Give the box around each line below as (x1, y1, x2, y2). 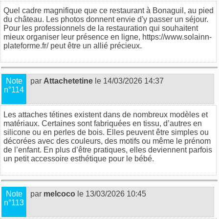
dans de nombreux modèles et (101, 110, 208, 119)
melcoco (44, 189, 75, 198)
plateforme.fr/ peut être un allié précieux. (3, 41, 142, 50)
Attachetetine (44, 76, 93, 85)
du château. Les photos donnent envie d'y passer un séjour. (3, 15, 208, 23)
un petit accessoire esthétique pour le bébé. (3, 154, 154, 163)
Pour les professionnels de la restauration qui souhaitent (3, 23, 198, 32)
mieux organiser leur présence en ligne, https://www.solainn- (3, 32, 212, 41)
